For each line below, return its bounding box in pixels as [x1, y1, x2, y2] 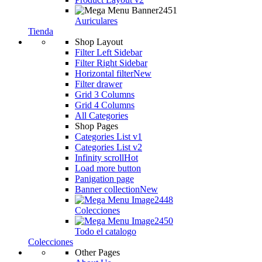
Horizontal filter [75, 68, 133, 78]
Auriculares [75, 16, 118, 26]
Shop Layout [75, 37, 123, 47]
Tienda [28, 26, 53, 36]
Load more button [75, 163, 141, 173]
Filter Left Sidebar [75, 47, 142, 57]
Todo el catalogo [75, 226, 136, 236]
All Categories [75, 111, 128, 120]
